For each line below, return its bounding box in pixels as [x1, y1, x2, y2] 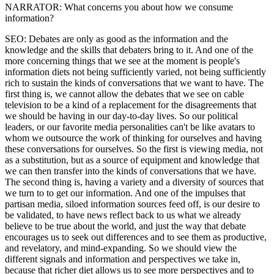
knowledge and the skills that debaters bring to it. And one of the [5, 44, 253, 55]
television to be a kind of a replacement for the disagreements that [5, 99, 256, 110]
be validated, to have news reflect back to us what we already [5, 209, 241, 220]
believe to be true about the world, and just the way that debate [5, 220, 246, 231]
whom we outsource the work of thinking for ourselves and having [5, 132, 262, 143]
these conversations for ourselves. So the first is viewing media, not [5, 143, 263, 154]
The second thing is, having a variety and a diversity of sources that [5, 176, 264, 187]
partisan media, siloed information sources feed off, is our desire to [5, 198, 260, 209]
